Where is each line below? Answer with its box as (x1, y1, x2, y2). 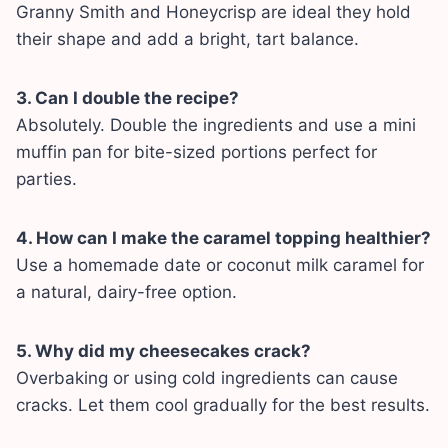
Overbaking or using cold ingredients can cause (16, 368, 398, 389)
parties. (16, 169, 77, 190)
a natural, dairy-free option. (16, 282, 237, 303)
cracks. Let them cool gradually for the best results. (16, 395, 430, 416)
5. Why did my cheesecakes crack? (16, 341, 311, 362)
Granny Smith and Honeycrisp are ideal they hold (16, 2, 411, 23)
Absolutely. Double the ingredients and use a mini (16, 115, 416, 136)
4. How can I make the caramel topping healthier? (16, 228, 431, 249)
